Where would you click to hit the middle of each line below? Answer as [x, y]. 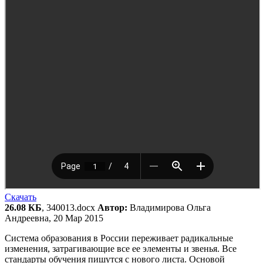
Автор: [112, 208]
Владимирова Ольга [169, 208]
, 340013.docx [70, 208]
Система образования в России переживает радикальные [119, 238]
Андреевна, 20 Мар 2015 [54, 218]
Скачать [21, 197]
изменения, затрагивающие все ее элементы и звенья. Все [121, 249]
